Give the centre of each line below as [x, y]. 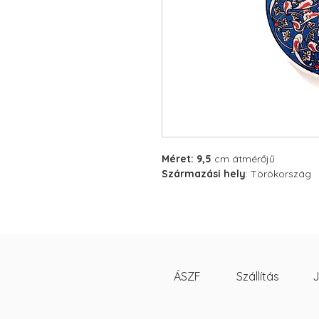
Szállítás [258, 276]
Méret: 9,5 [188, 159]
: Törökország [278, 174]
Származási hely [204, 174]
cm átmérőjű [245, 159]
